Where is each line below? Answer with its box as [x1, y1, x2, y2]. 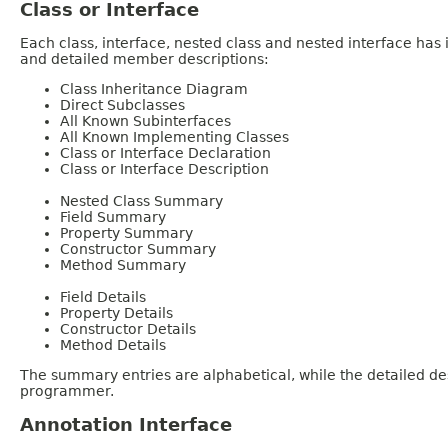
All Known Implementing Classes [60, 129, 289, 146]
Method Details [60, 337, 166, 354]
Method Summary [60, 257, 186, 274]
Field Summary [60, 209, 166, 226]
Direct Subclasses [60, 97, 185, 114]
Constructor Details [60, 321, 196, 338]
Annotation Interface [20, 414, 232, 436]
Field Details [60, 289, 146, 306]
